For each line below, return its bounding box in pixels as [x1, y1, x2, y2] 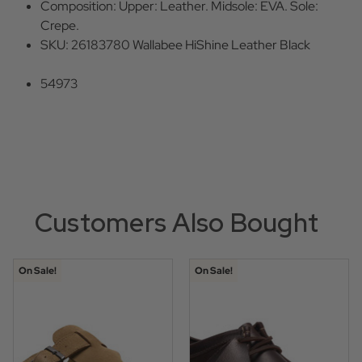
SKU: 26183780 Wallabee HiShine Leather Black [40, 36, 311, 54]
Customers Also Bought [34, 205, 319, 241]
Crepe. [40, 17, 80, 35]
